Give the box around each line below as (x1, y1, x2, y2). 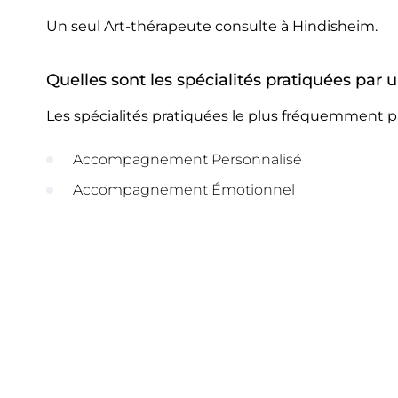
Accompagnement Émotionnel (73, 181, 295, 198)
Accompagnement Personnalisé (73, 151, 302, 168)
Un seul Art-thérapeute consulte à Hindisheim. (46, 18, 378, 35)
